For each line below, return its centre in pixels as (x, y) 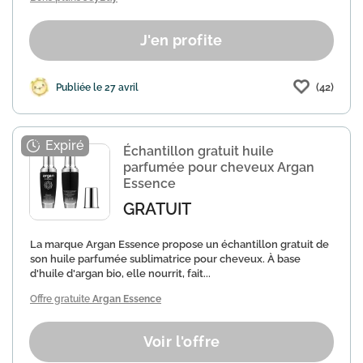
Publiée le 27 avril (97, 87)
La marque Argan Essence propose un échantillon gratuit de (179, 244)
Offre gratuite (61, 299)
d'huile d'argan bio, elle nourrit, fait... (120, 273)
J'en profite (181, 40)
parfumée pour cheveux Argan (219, 167)
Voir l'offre (181, 342)
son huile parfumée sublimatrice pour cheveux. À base (165, 259)
